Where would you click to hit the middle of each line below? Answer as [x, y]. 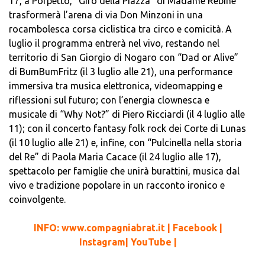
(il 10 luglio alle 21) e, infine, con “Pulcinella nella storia [125, 142]
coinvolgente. [37, 199]
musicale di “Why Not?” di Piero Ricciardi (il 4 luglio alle [127, 114]
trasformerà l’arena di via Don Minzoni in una [106, 14]
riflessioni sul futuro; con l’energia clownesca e [109, 100]
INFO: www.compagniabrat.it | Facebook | [128, 227]
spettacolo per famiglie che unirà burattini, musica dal [124, 171]
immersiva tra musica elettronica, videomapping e [116, 85]
